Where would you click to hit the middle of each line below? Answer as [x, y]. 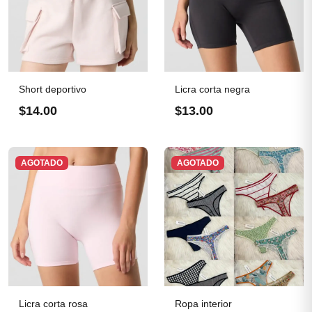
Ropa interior [203, 304]
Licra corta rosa [53, 304]
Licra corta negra [212, 89]
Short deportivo [53, 89]
